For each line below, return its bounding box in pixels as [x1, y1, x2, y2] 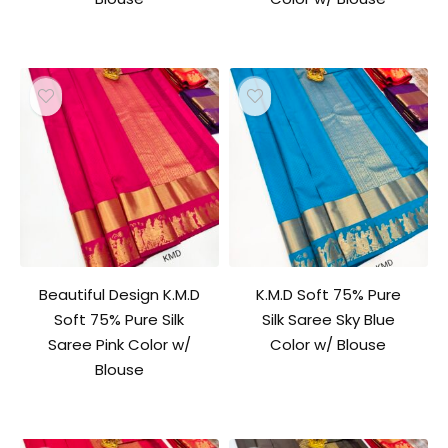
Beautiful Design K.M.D [38, 283, 200, 305]
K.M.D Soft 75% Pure [255, 283, 401, 305]
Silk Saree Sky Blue [261, 308, 395, 330]
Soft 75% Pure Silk [54, 308, 185, 330]
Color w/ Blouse [270, 333, 387, 355]
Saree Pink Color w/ [47, 333, 191, 355]
